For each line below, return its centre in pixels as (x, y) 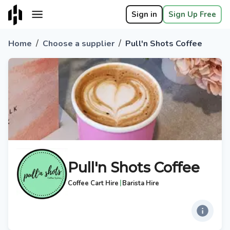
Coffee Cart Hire (93, 183)
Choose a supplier (79, 44)
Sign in (144, 14)
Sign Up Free (192, 14)
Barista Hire (141, 183)
